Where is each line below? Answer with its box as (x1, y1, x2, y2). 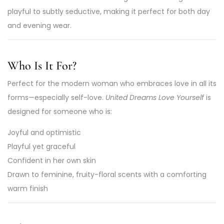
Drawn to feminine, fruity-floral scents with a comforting (7, 169, 206, 179)
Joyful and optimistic (7, 127, 81, 137)
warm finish (7, 183, 48, 193)
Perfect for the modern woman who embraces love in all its (7, 78, 216, 88)
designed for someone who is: (7, 106, 112, 116)
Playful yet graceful (7, 141, 75, 151)
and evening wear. (7, 20, 71, 30)
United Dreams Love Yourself (105, 92, 204, 102)
